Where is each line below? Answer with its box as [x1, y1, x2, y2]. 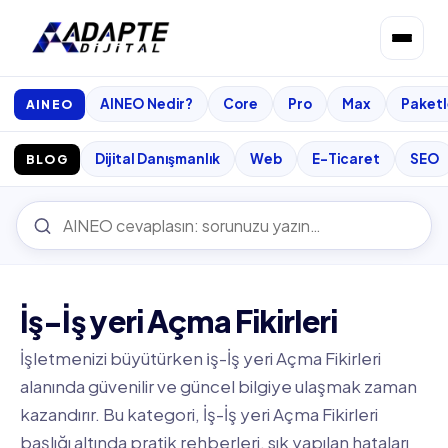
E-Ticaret [311, 150, 380, 167]
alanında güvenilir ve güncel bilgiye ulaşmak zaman [20, 375, 417, 397]
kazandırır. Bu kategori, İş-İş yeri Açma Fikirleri [20, 403, 378, 425]
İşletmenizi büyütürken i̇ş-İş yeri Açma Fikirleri [20, 347, 381, 369]
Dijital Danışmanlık [94, 150, 220, 167]
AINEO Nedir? [100, 95, 193, 112]
